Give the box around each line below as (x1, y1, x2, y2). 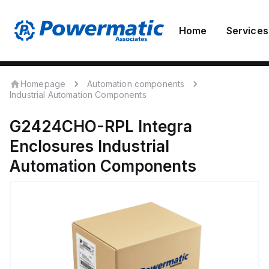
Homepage (20, 78, 66, 89)
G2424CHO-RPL (10, 117, 134, 136)
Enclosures (10, 137, 94, 156)
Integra (138, 117, 192, 136)
